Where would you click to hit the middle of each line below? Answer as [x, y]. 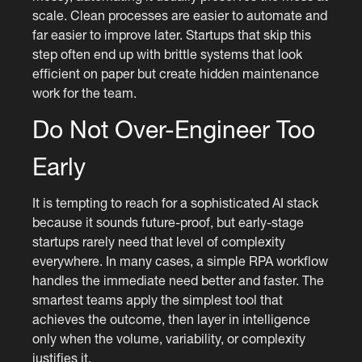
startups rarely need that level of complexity [159, 241]
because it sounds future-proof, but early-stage [168, 222]
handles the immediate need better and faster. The [179, 280]
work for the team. [85, 93]
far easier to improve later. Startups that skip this [172, 34]
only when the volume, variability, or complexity [169, 338]
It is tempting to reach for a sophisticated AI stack [176, 202]
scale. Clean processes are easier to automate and [180, 15]
